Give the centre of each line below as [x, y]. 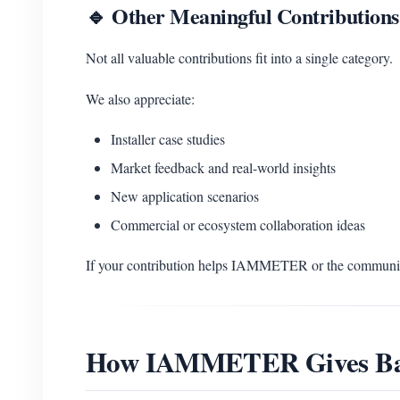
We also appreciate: [140, 99]
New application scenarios [185, 196]
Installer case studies [168, 139]
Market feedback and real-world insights [223, 167]
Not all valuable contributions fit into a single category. [239, 58]
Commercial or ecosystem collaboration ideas [238, 225]
